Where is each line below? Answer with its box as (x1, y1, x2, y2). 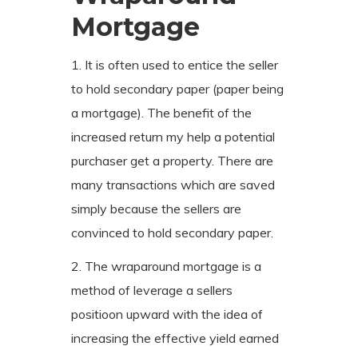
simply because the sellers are (71, 200, 241, 217)
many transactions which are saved (71, 176, 275, 193)
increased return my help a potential (71, 128, 275, 145)
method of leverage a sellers (71, 281, 233, 298)
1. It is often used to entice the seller (71, 56, 278, 73)
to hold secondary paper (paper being (71, 80, 284, 97)
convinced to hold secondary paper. (71, 224, 273, 241)
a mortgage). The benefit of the (71, 104, 252, 121)
